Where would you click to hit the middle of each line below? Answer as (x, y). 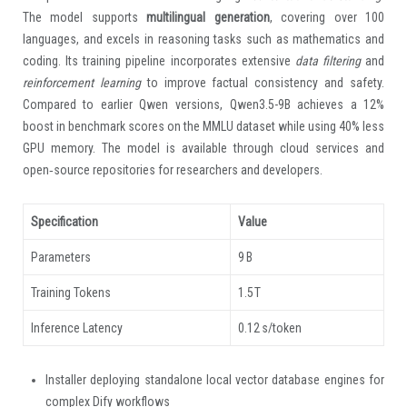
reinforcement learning (81, 82)
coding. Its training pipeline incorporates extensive (159, 60)
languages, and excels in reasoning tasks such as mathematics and (203, 39)
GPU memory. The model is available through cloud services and (203, 148)
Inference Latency (76, 328)
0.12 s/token (269, 328)
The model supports (84, 17)
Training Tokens (70, 292)
